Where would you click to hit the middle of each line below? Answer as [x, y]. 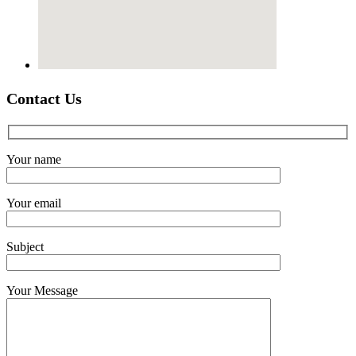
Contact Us [44, 98]
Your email [34, 203]
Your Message [42, 291]
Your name [34, 160]
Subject [25, 247]
